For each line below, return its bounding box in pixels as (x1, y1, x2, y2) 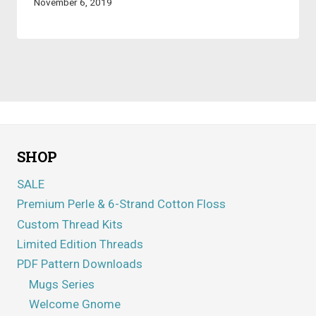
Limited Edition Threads (17, 236, 143, 251)
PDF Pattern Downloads (17, 257, 142, 272)
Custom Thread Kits (17, 217, 123, 231)
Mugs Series (29, 276, 95, 291)
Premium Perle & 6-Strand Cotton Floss (17, 197, 226, 212)
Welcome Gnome (29, 297, 121, 311)
